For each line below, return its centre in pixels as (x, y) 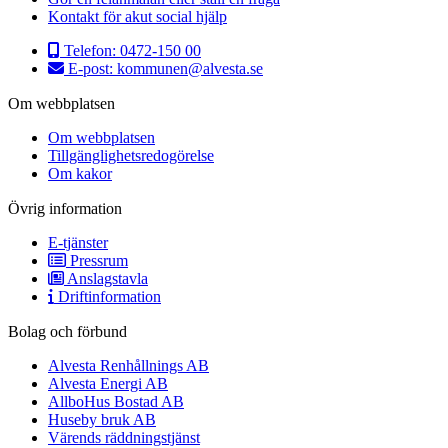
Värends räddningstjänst (124, 437)
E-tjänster (78, 242)
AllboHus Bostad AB (116, 401)
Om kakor (80, 173)
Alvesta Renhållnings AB (128, 365)
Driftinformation (109, 296)
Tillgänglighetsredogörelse (131, 155)
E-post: (92, 68)
